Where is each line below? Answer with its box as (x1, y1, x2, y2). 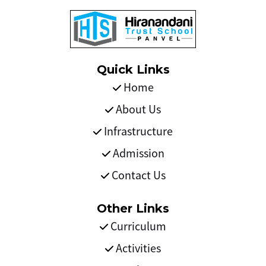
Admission (110, 145, 164, 161)
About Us (113, 102, 161, 117)
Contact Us (109, 167, 166, 183)
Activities (113, 240, 161, 256)
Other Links (97, 201, 169, 216)
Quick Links (96, 62, 170, 77)
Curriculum (108, 218, 166, 234)
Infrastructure (102, 123, 173, 139)
